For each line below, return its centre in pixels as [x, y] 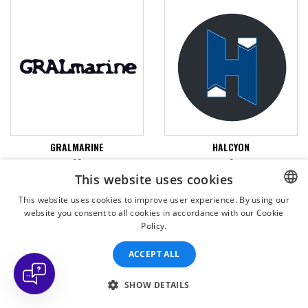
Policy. [154, 226]
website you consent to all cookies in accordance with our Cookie [154, 213]
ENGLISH [271, 259]
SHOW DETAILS [157, 285]
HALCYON [231, 147]
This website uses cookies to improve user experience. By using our [154, 200]
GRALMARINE [77, 147]
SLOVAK [270, 282]
